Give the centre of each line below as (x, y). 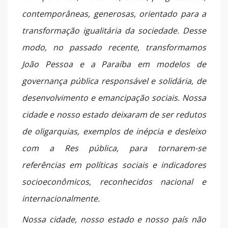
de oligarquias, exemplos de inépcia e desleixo (114, 132)
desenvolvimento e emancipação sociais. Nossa (114, 98)
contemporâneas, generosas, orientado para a (114, 14)
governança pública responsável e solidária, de (114, 81)
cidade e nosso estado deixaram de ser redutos (114, 115)
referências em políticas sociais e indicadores (114, 165)
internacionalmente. (61, 199)
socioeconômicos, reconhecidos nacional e (114, 182)
